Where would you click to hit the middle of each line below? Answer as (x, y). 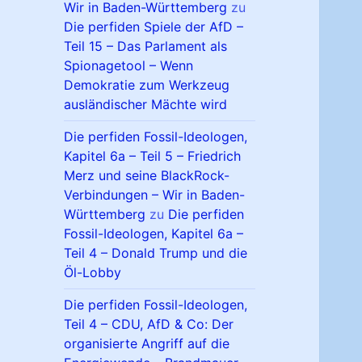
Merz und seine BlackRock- (147, 176)
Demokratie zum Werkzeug (147, 85)
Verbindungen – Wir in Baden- (155, 195)
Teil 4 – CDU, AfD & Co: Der (149, 324)
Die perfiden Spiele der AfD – (154, 27)
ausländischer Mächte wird (146, 105)
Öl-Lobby (93, 273)
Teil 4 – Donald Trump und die (156, 253)
